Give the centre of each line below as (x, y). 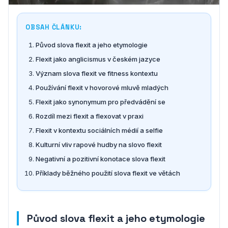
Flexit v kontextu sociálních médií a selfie (99, 130)
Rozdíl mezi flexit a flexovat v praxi (90, 116)
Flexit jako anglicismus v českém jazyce (98, 59)
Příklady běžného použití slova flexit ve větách (108, 173)
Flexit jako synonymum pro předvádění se (101, 102)
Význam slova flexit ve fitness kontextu (97, 73)
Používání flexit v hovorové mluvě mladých (102, 87)
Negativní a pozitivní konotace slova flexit (101, 159)
